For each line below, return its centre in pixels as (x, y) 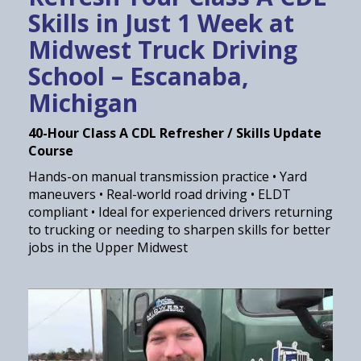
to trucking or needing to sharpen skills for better (179, 230)
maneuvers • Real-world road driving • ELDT (160, 195)
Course (51, 151)
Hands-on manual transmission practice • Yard (168, 177)
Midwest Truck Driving (163, 50)
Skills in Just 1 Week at (161, 23)
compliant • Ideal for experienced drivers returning (180, 212)
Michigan (83, 103)
